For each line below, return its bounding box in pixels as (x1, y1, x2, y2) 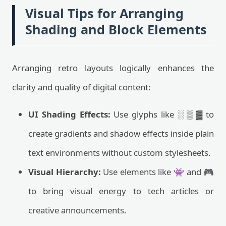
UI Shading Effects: (28, 108, 110, 120)
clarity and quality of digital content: (12, 81, 151, 93)
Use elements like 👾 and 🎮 (100, 166, 214, 178)
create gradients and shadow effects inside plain (28, 128, 214, 139)
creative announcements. (28, 204, 127, 216)
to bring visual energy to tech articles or (28, 185, 214, 197)
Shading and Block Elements (25, 21, 207, 38)
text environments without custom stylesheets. (28, 147, 211, 158)
